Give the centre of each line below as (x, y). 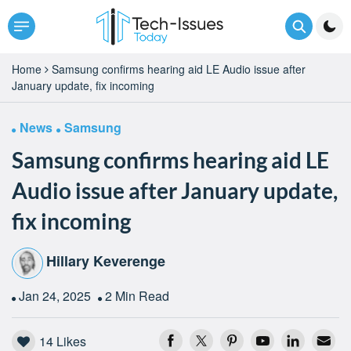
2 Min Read (137, 295)
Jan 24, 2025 (56, 295)
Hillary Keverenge (106, 261)
